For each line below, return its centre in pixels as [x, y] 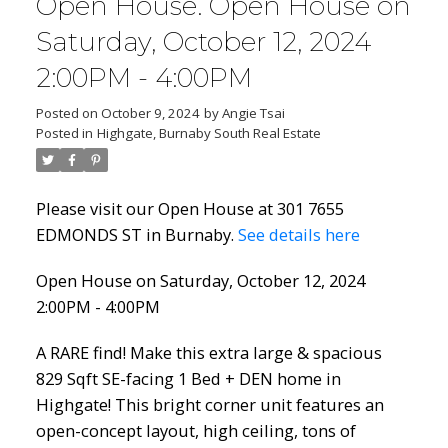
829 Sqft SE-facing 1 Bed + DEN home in [188, 378]
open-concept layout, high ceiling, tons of [195, 430]
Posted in [64, 133]
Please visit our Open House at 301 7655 [189, 209]
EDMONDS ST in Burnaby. [136, 235]
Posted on [68, 113]
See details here [298, 235]
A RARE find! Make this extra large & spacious [208, 352]
